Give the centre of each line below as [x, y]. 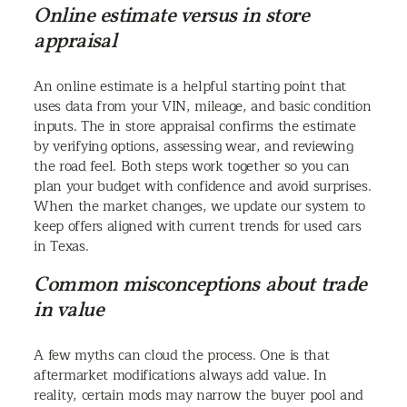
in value [69, 310]
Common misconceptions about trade [200, 285]
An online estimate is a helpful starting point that [190, 86]
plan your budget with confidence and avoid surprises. [203, 186]
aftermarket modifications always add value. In [180, 375]
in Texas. [61, 246]
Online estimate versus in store [172, 17]
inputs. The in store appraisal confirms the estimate [195, 126]
